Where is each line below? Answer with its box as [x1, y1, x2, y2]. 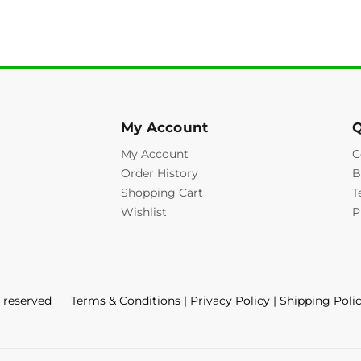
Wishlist [120, 205, 167, 219]
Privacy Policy [190, 293, 270, 308]
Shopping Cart [120, 185, 203, 200]
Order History [120, 166, 198, 180]
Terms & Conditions [71, 293, 180, 308]
